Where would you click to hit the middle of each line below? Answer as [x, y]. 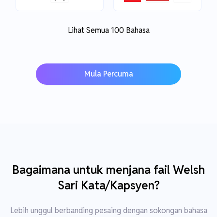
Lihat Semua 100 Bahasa [108, 30]
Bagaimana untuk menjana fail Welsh [108, 170]
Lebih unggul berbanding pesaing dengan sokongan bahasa [108, 210]
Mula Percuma [108, 74]
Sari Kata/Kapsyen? [108, 185]
